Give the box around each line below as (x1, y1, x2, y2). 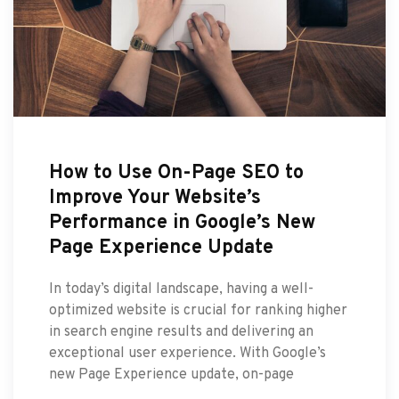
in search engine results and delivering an (49, 322, 313, 341)
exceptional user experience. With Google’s (49, 344, 326, 362)
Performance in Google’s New (49, 210, 315, 235)
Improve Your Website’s (49, 185, 261, 210)
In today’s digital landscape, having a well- (49, 280, 313, 298)
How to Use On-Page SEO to (49, 160, 304, 185)
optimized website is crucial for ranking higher (49, 301, 347, 320)
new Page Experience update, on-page (49, 365, 294, 384)
